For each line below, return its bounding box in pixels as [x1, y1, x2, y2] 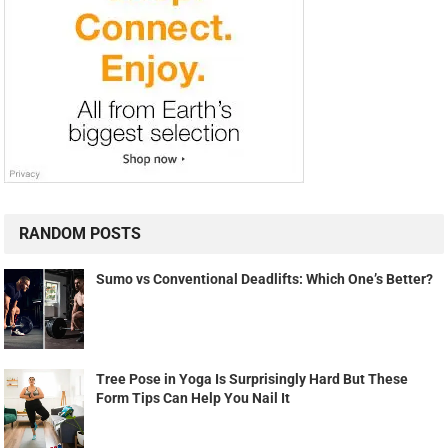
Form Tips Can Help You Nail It [96, 390, 291, 407]
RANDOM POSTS [19, 224, 142, 244]
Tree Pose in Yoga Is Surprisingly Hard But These [96, 371, 409, 388]
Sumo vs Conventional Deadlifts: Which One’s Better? [96, 271, 434, 288]
